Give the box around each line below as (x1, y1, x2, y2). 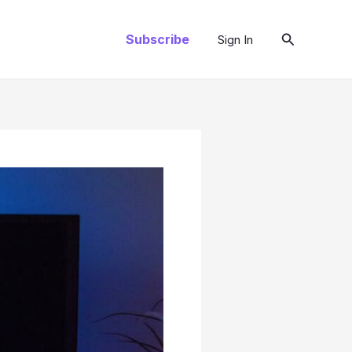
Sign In (217, 31, 253, 47)
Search (280, 28, 325, 46)
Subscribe (125, 31, 189, 47)
